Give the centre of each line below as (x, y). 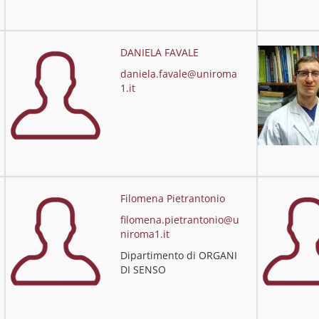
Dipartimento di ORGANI (178, 255)
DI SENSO (143, 270)
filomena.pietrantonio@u (179, 220)
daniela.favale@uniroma (178, 74)
